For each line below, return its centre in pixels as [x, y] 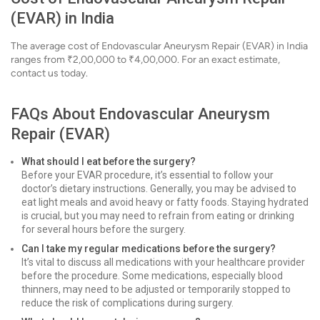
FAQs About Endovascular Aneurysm [140, 114]
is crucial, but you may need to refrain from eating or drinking [158, 216]
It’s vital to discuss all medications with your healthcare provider [163, 262]
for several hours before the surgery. [104, 229]
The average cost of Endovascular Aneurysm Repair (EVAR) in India [159, 46]
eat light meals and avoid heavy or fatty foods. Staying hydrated [165, 202]
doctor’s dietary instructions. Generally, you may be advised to [159, 189]
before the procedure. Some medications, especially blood [152, 276]
